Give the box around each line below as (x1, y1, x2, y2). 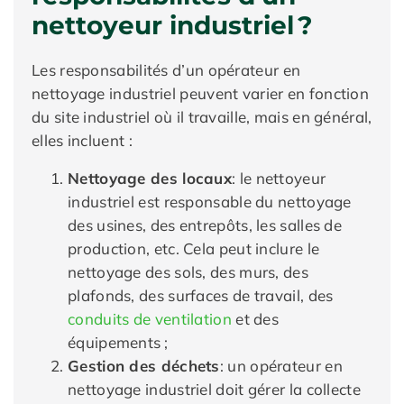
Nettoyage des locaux (68, 169, 232, 188)
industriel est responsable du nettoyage (68, 192, 352, 211)
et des (231, 309, 280, 328)
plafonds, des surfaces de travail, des (68, 286, 334, 305)
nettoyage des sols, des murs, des (68, 262, 308, 281)
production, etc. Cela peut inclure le (68, 239, 320, 258)
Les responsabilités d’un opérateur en (32, 60, 301, 79)
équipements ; (68, 333, 168, 352)
